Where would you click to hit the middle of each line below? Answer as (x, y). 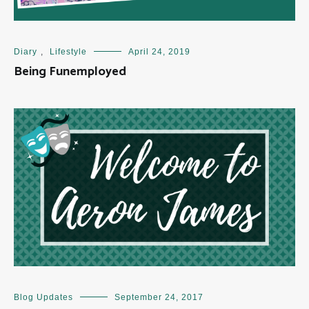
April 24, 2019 (159, 51)
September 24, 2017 (159, 298)
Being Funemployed (70, 71)
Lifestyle (68, 51)
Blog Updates (43, 298)
